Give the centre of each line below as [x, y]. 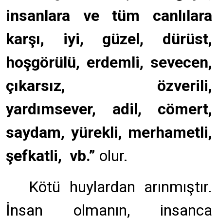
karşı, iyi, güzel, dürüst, [109, 39]
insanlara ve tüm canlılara [109, 16]
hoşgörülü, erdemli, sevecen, [109, 62]
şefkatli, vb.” [53, 156]
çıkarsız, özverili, [109, 86]
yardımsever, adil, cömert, [109, 109]
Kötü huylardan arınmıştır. [120, 187]
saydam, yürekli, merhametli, [109, 132]
